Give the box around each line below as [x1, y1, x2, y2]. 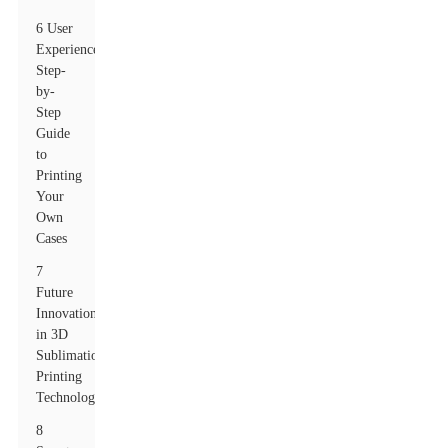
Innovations [36, 306, 103, 321]
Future [36, 285, 74, 300]
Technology [36, 390, 103, 405]
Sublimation [36, 348, 106, 363]
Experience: [36, 42, 104, 57]
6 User [36, 21, 74, 36]
